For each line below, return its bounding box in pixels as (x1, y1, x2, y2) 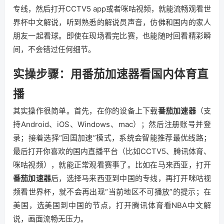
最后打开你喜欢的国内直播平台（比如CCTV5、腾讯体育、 (13, 146, 211, 156)
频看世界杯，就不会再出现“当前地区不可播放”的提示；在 (13, 187, 211, 196)
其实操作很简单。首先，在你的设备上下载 (13, 106, 158, 115)
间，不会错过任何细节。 (13, 44, 95, 54)
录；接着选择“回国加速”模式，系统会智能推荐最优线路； (13, 133, 211, 142)
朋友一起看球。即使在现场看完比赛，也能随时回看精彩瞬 (13, 31, 211, 40)
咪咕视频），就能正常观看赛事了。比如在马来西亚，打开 (13, 160, 211, 169)
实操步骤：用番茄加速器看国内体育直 (13, 67, 208, 80)
